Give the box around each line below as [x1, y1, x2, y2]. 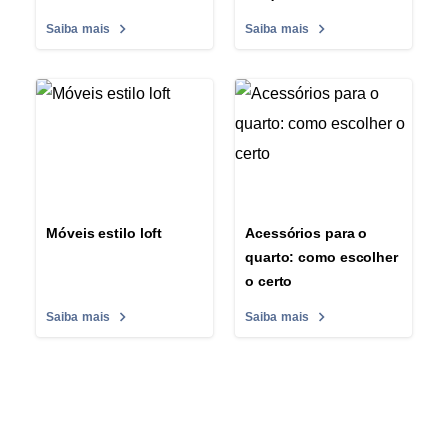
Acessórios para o [245, 225, 368, 242]
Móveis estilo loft [46, 225, 163, 242]
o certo [245, 273, 293, 290]
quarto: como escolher [245, 249, 398, 266]
